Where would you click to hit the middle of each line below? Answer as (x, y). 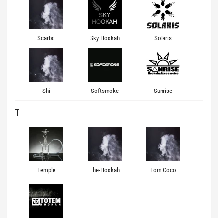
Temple (46, 170)
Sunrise (163, 91)
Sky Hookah (105, 38)
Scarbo (46, 38)
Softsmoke (105, 91)
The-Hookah (105, 170)
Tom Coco (163, 170)
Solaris (163, 38)
